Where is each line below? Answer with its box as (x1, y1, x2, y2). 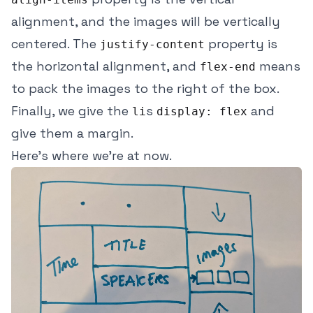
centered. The (11, 35, 100, 52)
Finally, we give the (11, 102, 132, 119)
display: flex (156, 104, 247, 118)
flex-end (200, 59, 256, 73)
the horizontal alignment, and (11, 57, 200, 74)
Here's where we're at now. (11, 147, 172, 163)
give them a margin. (11, 124, 133, 141)
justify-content (100, 37, 205, 51)
